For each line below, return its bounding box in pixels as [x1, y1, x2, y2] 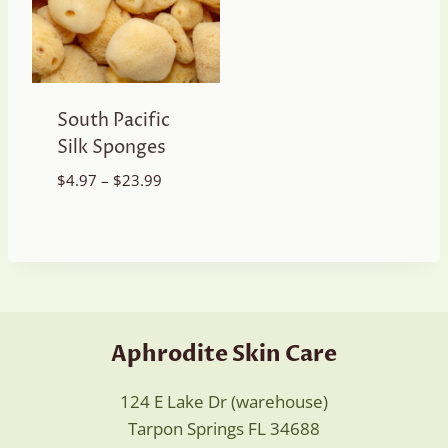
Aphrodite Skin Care [111, 339, 337, 369]
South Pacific [56, 108, 170, 134]
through [160, 238, 216, 259]
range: [160, 192, 204, 213]
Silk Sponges [56, 135, 166, 161]
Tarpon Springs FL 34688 [128, 417, 320, 440]
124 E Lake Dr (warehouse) [120, 390, 328, 413]
